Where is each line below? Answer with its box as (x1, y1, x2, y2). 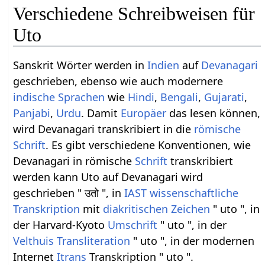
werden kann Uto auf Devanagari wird (13, 170, 203, 185)
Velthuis (13, 234, 54, 248)
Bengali (160, 90, 199, 105)
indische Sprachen (13, 90, 105, 105)
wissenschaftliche (150, 186, 239, 201)
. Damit (81, 106, 121, 121)
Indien (147, 58, 180, 73)
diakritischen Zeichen (103, 202, 211, 216)
